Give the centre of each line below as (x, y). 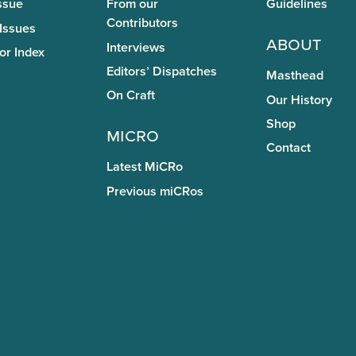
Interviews (135, 47)
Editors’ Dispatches (161, 71)
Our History (299, 99)
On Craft (130, 95)
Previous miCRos (155, 191)
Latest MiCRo (144, 167)
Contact (288, 148)
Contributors (142, 23)
